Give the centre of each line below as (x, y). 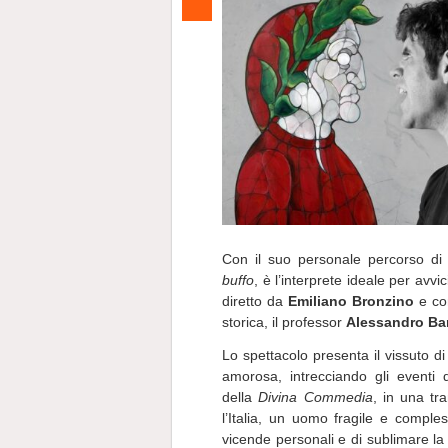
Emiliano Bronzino (351, 301)
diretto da (255, 301)
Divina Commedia (315, 397)
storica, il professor (284, 322)
